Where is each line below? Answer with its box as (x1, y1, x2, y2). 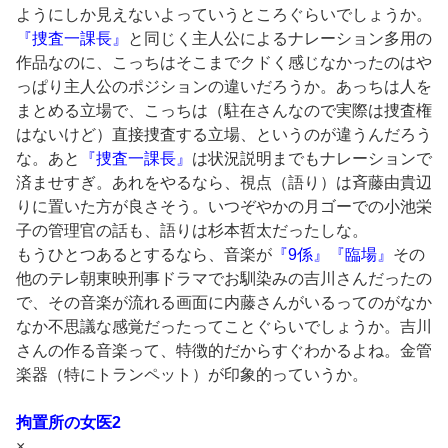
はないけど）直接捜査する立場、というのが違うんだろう (16, 125, 432, 143)
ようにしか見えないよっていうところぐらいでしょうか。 (16, 5, 432, 23)
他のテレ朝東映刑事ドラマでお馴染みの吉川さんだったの (16, 269, 432, 287)
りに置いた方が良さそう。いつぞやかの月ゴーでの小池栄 (16, 197, 432, 215)
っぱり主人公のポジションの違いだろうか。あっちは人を (16, 77, 432, 95)
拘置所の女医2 (16, 413, 121, 431)
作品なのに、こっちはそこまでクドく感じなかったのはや (16, 53, 432, 71)
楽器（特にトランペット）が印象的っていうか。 (16, 365, 368, 383)
